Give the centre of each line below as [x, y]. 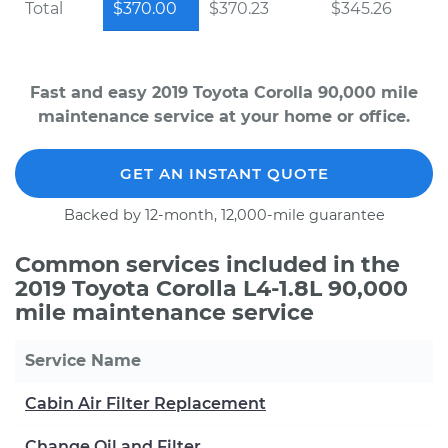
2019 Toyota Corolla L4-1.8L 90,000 [211, 288]
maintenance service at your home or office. [224, 116]
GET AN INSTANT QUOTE [224, 173]
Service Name [83, 360]
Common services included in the [207, 264]
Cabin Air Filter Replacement [145, 403]
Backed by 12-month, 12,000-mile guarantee [224, 215]
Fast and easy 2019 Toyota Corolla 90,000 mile [224, 92]
